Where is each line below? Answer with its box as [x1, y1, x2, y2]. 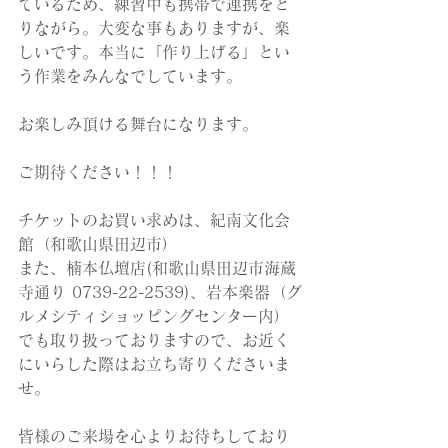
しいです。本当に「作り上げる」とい [18, 44, 290, 60]
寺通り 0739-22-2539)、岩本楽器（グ [18, 284, 302, 300]
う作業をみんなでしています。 [18, 68, 242, 84]
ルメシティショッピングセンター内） [18, 308, 290, 324]
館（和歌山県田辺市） [18, 236, 178, 252]
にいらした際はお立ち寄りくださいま [18, 356, 290, 372]
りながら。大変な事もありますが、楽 [18, 20, 290, 36]
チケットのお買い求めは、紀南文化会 [18, 212, 290, 228]
